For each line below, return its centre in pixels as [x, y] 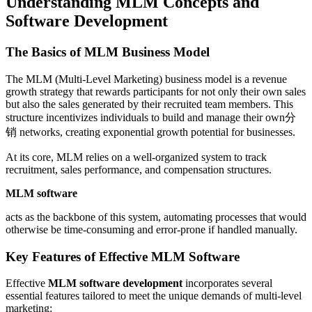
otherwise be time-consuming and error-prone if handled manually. [151, 229]
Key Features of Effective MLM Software [123, 256]
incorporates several [227, 283]
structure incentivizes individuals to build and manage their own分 [151, 117]
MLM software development [115, 283]
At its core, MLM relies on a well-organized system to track [136, 157]
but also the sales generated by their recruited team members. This [149, 104]
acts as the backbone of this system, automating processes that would [156, 217]
